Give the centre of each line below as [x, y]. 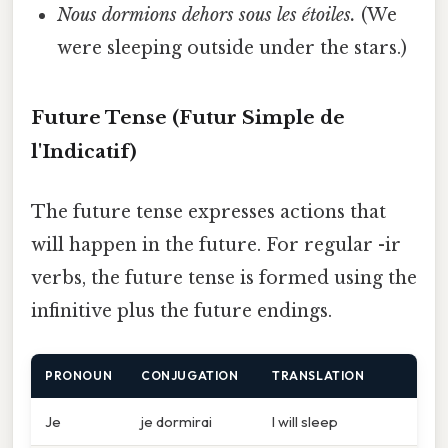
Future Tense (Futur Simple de [188, 118]
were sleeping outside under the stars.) [232, 47]
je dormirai [176, 421]
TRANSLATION [318, 375]
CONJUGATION [190, 375]
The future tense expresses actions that [208, 211]
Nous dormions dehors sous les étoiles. [207, 14]
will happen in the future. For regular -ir [216, 244]
